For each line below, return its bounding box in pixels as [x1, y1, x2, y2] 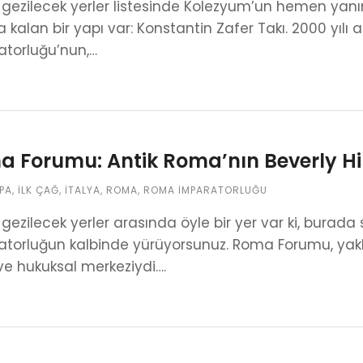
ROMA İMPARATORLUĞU [143, 183, 267, 197]
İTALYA [65, 183, 100, 197]
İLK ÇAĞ [18, 183, 59, 197]
